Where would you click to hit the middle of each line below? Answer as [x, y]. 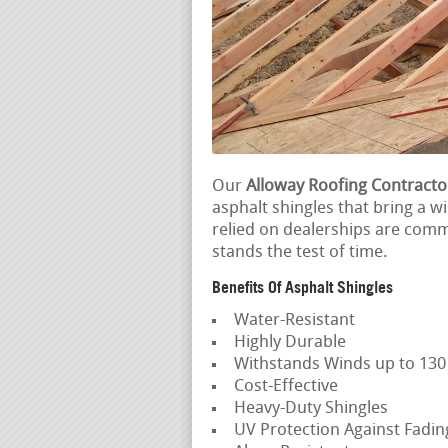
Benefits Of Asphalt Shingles [302, 287]
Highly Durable [289, 343]
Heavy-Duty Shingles [310, 409]
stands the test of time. [300, 253]
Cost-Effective [285, 387]
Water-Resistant [294, 321]
